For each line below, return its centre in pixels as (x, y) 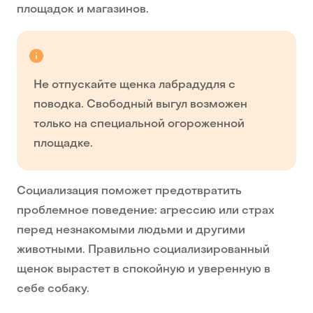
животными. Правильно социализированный (143, 250)
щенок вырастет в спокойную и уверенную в (144, 270)
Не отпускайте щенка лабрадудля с (134, 86)
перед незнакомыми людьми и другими (131, 231)
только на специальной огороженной (139, 125)
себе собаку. (53, 290)
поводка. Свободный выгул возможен (140, 105)
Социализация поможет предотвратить (129, 192)
